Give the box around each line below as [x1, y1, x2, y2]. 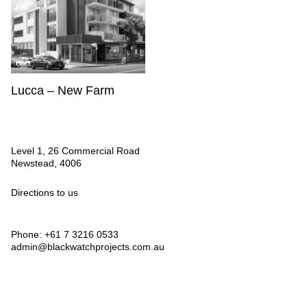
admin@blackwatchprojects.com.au [11, 241, 164, 253]
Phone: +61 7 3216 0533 [11, 229, 119, 241]
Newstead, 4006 [11, 158, 82, 169]
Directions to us [11, 187, 78, 199]
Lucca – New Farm [11, 84, 114, 98]
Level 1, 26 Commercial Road [11, 145, 140, 157]
